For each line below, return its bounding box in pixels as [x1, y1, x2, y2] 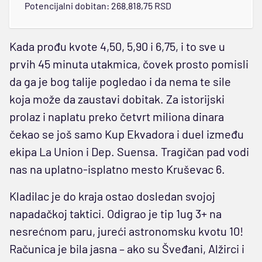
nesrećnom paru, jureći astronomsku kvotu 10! [9, 223, 243, 238]
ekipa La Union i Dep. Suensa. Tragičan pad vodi [9, 144, 249, 158]
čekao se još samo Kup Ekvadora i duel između [9, 126, 244, 141]
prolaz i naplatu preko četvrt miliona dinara [9, 109, 224, 123]
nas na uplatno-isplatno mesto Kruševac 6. [9, 161, 225, 176]
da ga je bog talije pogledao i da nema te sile [9, 74, 231, 88]
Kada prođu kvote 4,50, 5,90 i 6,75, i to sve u [9, 39, 225, 53]
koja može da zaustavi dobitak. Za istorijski [9, 91, 225, 106]
